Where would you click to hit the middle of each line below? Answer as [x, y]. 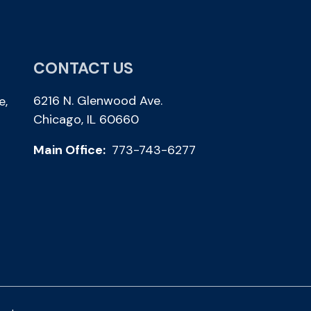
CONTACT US [83, 68]
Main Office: [71, 150]
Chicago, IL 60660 [86, 120]
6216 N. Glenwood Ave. [98, 101]
